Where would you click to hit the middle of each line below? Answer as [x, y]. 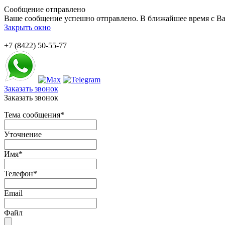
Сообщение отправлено [45, 9]
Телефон [19, 174]
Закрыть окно [27, 27]
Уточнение [23, 134]
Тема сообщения [32, 115]
